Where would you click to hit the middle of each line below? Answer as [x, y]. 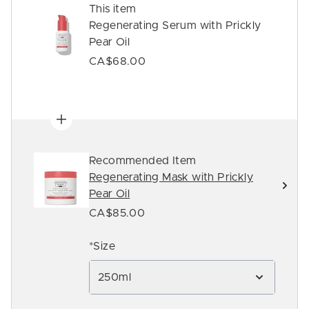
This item [113, 9]
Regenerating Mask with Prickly [171, 177]
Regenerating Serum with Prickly [175, 26]
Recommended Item [143, 161]
